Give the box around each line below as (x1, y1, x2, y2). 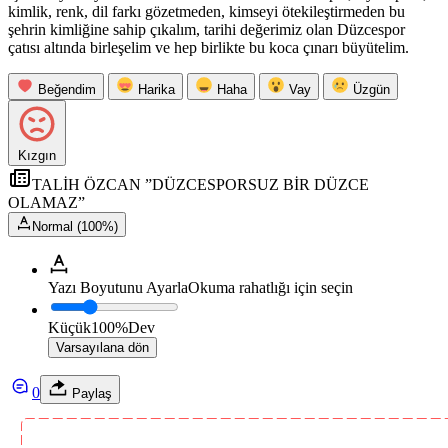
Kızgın (18, 148, 56, 164)
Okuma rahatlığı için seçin (188, 279, 353, 297)
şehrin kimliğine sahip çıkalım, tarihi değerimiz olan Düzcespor (8, 21, 405, 39)
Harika (138, 82, 175, 98)
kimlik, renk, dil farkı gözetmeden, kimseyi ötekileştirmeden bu (8, 3, 405, 21)
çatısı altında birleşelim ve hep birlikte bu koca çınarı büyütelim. (8, 39, 409, 57)
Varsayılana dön (56, 340, 149, 356)
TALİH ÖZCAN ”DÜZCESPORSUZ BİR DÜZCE (32, 176, 369, 194)
